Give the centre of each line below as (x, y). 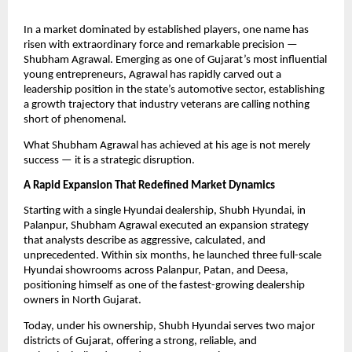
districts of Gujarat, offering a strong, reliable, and (140, 341)
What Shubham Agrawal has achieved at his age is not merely (167, 145)
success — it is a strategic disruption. (109, 160)
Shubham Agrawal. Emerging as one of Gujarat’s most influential (175, 60)
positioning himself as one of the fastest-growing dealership (164, 286)
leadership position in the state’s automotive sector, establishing (174, 90)
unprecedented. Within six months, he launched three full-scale (172, 256)
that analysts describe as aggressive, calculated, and (145, 241)
